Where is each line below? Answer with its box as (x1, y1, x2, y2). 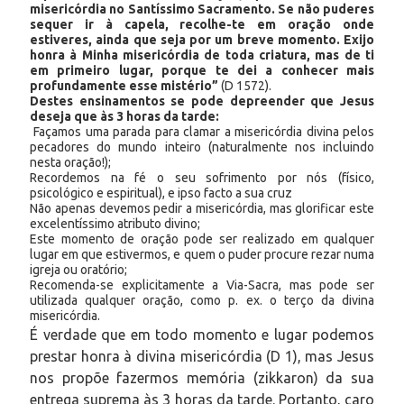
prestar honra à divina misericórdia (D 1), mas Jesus (30, 347, 374, 364)
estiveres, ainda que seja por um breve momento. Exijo (30, 32, 374, 47)
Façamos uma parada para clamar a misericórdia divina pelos (30, 124, 374, 139)
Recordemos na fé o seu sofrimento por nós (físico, (30, 170, 374, 185)
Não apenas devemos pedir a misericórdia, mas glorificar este (30, 200, 374, 216)
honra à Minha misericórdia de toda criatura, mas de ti (30, 47, 374, 62)
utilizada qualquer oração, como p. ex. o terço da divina (30, 292, 374, 308)
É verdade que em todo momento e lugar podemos (30, 326, 374, 343)
